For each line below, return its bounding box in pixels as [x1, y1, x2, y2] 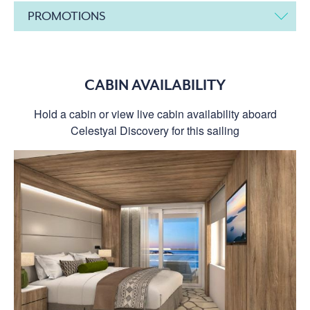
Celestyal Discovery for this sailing [71, 122, 239, 138]
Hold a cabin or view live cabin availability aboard [33, 105, 277, 122]
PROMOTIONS [28, 8, 106, 23]
